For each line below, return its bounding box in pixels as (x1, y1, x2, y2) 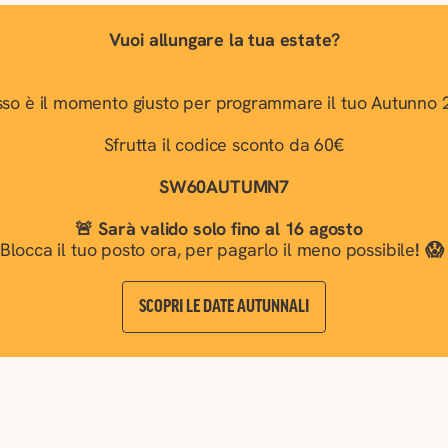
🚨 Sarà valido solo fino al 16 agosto (75, 217, 368, 240)
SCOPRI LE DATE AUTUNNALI (139, 297, 309, 317)
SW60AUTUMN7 (158, 175, 289, 198)
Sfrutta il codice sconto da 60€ (104, 133, 344, 156)
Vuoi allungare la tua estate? (108, 28, 340, 51)
